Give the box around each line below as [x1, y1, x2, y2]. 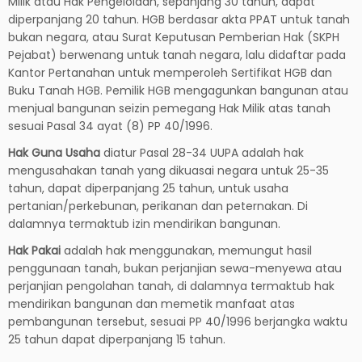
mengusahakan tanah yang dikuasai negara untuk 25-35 [8, 162, 329, 179]
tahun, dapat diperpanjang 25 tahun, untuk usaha [8, 179, 288, 196]
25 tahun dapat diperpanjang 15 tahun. [8, 330, 225, 347]
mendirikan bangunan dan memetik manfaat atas [8, 295, 295, 312]
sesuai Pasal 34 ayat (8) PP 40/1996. [8, 117, 213, 134]
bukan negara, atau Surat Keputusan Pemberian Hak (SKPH [8, 28, 339, 45]
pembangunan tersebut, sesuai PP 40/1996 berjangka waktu [8, 313, 347, 330]
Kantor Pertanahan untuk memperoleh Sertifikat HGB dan [8, 64, 332, 81]
